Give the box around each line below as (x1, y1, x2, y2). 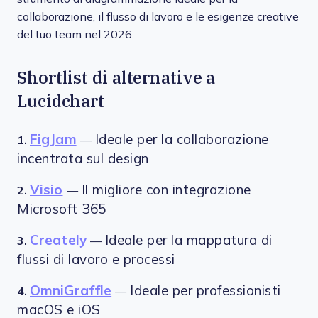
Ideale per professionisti (130, 283, 281, 298)
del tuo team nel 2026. (17, 28, 134, 40)
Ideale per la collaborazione (94, 132, 269, 147)
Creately (30, 233, 87, 248)
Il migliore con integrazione (81, 182, 251, 197)
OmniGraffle (30, 283, 112, 298)
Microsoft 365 (17, 202, 106, 216)
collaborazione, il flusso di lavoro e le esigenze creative (17, 11, 299, 23)
